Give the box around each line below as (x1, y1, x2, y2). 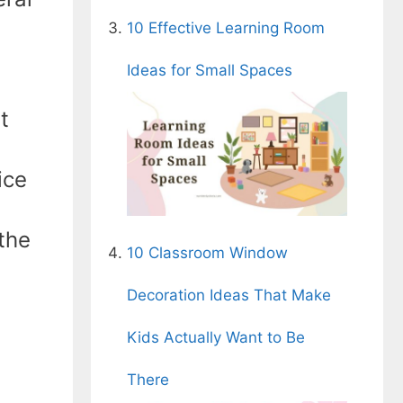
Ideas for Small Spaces (127, 61, 292, 80)
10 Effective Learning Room (127, 19, 325, 38)
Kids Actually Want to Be (127, 327, 305, 346)
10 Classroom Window (127, 243, 288, 262)
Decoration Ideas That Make (127, 285, 331, 304)
